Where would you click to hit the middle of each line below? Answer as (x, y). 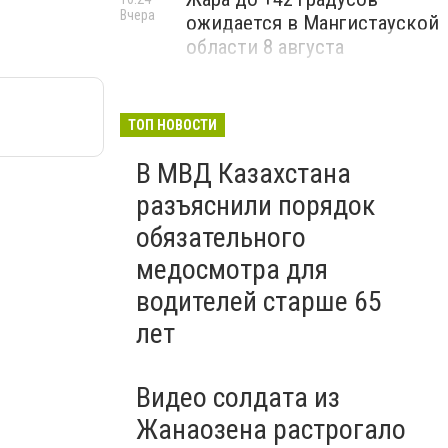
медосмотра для (232, 269)
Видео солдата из (238, 397)
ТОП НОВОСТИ (172, 125)
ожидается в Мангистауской (312, 23)
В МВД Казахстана (243, 173)
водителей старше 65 (259, 301)
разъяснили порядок (255, 205)
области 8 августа (265, 47)
